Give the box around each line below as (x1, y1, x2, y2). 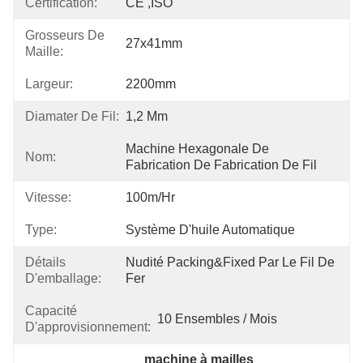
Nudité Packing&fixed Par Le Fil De (126, 255, 335, 269)
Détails (25, 255, 66, 269)
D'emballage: (25, 271, 101, 285)
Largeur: (25, 77, 73, 91)
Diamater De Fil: (25, 109, 119, 123)
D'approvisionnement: (25, 320, 151, 334)
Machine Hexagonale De (126, 142, 269, 156)
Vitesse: (25, 190, 71, 204)
